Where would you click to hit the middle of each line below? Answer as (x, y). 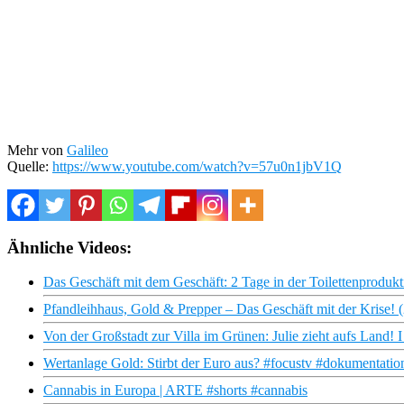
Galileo (87, 150)
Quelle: (30, 166)
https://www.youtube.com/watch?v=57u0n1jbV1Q (197, 166)
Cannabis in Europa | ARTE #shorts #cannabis (175, 390)
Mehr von (37, 150)
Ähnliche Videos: (69, 247)
